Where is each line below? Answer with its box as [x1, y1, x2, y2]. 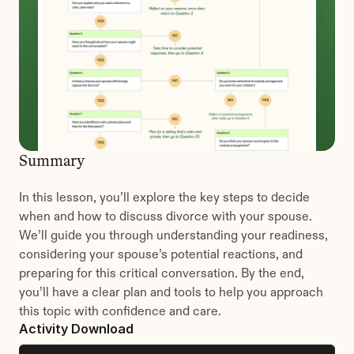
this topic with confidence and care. [19, 306, 221, 318]
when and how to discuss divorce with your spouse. [19, 211, 312, 224]
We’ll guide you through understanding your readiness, [19, 230, 328, 243]
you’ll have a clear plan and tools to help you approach [19, 287, 323, 299]
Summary [19, 151, 85, 170]
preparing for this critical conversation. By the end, [19, 268, 304, 281]
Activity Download [19, 321, 134, 337]
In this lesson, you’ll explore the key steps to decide [19, 192, 310, 205]
